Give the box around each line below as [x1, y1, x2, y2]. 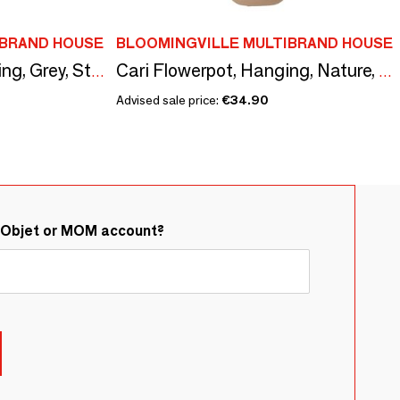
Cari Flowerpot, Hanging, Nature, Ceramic [378, 62, 392, 80]
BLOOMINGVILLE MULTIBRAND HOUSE [115, 34, 393, 52]
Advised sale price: [115, 91, 221, 108]
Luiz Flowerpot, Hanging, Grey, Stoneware [91, 62, 104, 80]
